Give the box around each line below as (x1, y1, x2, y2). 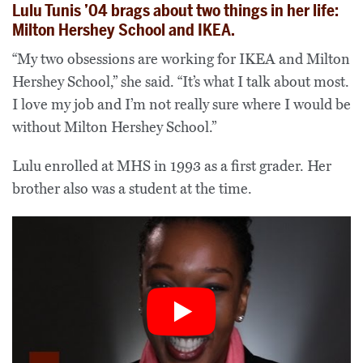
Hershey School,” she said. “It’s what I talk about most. (12, 73, 349, 91)
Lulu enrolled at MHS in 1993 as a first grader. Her (12, 157, 331, 175)
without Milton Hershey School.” (12, 118, 216, 136)
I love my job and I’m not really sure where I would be (12, 96, 351, 113)
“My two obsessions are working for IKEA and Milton (12, 50, 350, 68)
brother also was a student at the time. (12, 180, 252, 198)
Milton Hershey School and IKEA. (12, 20, 235, 40)
